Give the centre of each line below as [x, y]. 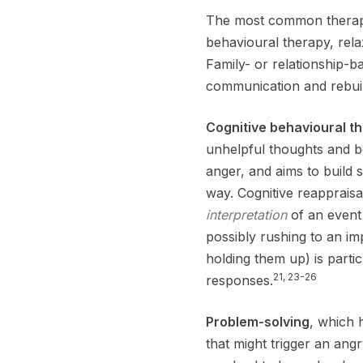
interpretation [249, 214]
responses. [240, 280]
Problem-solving [258, 321]
